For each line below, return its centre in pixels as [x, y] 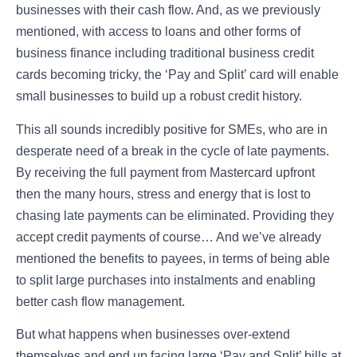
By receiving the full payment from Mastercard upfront [165, 172]
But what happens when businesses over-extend [153, 334]
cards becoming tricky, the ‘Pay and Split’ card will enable [177, 75]
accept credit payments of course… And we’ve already [169, 237]
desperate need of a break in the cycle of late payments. [173, 151]
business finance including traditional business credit [165, 53]
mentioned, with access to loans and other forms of [158, 32]
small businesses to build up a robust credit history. [159, 96]
